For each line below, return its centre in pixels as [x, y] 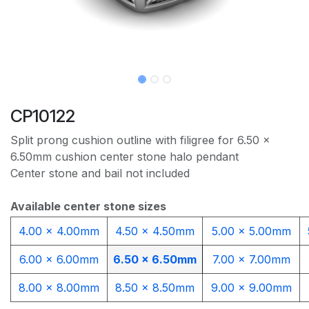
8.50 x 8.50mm [155, 288]
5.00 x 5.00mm [251, 231]
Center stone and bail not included [100, 173]
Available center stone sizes [88, 206]
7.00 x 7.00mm [251, 260]
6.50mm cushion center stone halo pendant [124, 156]
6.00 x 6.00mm [59, 260]
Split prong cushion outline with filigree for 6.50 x [140, 140]
